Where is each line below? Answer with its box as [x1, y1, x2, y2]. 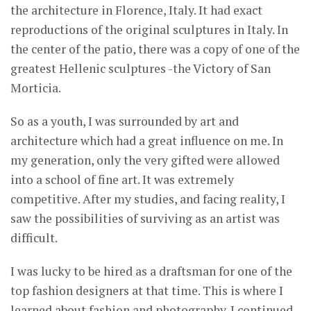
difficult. [10, 230, 58, 246]
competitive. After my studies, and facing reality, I [10, 191, 285, 208]
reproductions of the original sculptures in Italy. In [10, 22, 288, 38]
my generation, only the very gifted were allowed [10, 152, 280, 169]
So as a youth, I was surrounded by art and [10, 113, 239, 130]
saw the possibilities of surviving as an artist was [10, 210, 280, 227]
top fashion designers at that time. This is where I [10, 283, 283, 299]
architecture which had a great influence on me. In [10, 133, 283, 149]
